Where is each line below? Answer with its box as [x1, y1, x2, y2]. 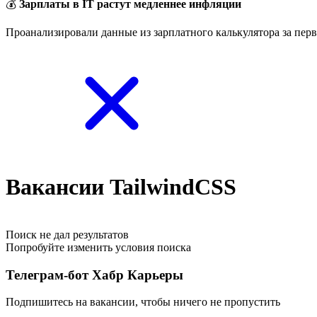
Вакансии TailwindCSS [6, 174, 236, 200]
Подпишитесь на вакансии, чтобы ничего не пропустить [6, 296, 280, 309]
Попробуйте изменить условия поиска [6, 241, 191, 253]
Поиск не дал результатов [6, 228, 129, 241]
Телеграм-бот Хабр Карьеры [6, 267, 183, 282]
